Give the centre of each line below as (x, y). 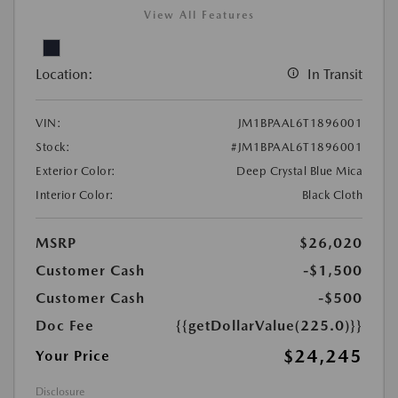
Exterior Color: (76, 171)
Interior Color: (75, 195)
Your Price (73, 356)
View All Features (199, 16)
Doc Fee (65, 326)
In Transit (335, 75)
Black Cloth (332, 195)
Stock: (53, 147)
